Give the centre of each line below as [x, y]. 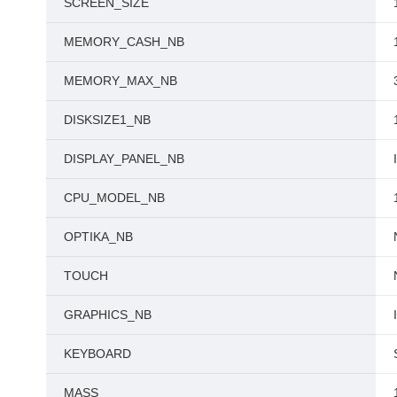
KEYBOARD [97, 353]
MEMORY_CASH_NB [124, 41]
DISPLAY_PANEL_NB [124, 158]
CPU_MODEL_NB [114, 197]
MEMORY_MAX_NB [121, 80]
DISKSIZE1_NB [107, 119]
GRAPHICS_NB [108, 314]
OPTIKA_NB [98, 236]
